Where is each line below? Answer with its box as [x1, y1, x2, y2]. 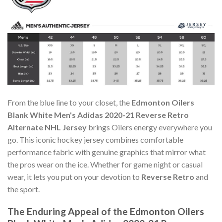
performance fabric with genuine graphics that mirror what [7, 147, 206, 157]
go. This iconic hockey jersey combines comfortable [7, 135, 183, 145]
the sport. [7, 184, 40, 194]
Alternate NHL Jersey [7, 122, 87, 132]
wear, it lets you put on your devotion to [7, 172, 141, 182]
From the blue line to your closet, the [7, 98, 131, 108]
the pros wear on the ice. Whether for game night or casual [7, 160, 203, 169]
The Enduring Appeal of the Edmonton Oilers [7, 206, 204, 218]
